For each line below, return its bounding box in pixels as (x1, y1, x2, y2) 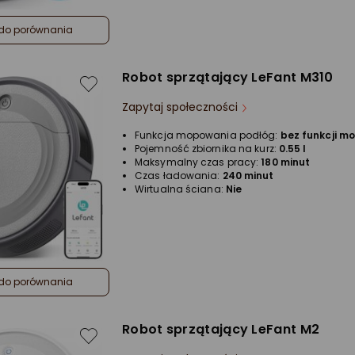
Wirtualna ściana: (135, 181, 226, 196)
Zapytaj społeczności (122, 98, 238, 115)
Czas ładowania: (135, 168, 223, 182)
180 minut (261, 155, 311, 169)
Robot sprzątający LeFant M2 (122, 319, 320, 338)
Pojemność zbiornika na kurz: (135, 141, 279, 155)
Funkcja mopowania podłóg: (135, 128, 281, 142)
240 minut (222, 168, 274, 182)
